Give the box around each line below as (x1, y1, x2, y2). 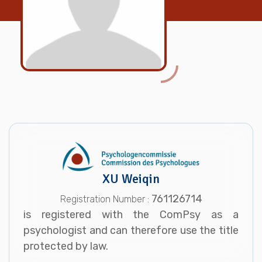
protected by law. (23, 240, 108, 253)
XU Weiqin (102, 171, 160, 187)
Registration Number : (60, 194, 151, 205)
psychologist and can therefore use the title (23, 224, 239, 237)
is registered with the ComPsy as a (23, 208, 239, 222)
